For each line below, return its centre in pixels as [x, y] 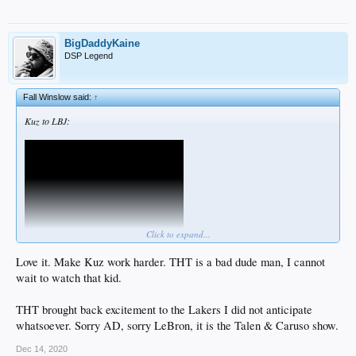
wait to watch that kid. [69, 278]
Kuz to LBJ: [47, 120]
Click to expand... [178, 234]
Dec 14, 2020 [42, 349]
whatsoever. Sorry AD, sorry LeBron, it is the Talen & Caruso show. [177, 326]
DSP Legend [89, 55]
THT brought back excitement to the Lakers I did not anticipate [164, 310]
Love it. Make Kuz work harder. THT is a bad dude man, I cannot [170, 262]
